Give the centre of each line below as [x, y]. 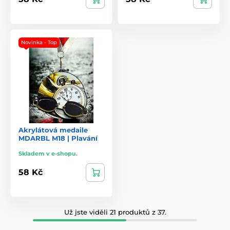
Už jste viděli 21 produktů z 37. [115, 212]
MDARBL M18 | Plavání [58, 138]
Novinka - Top [39, 42]
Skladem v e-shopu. [48, 153]
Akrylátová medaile [53, 130]
